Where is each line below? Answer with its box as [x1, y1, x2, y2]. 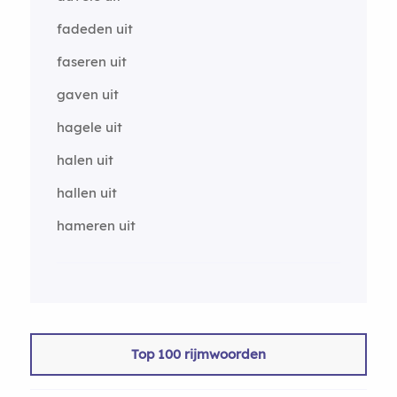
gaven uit [56, 86, 119, 103]
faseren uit [56, 53, 127, 70]
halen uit [56, 152, 113, 168]
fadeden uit [56, 20, 133, 37]
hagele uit [56, 119, 122, 136]
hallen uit [56, 184, 117, 201]
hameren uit [56, 217, 136, 234]
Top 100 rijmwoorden [130, 346, 266, 362]
